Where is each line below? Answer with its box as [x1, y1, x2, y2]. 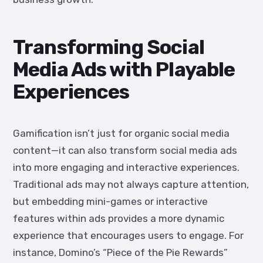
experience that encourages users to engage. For [13, 230, 244, 241]
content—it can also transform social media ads [13, 144, 237, 156]
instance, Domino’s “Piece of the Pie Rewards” [13, 247, 228, 258]
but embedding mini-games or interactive [13, 195, 208, 207]
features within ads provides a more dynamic [13, 213, 224, 224]
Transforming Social [13, 35, 204, 59]
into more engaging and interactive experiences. [13, 161, 240, 173]
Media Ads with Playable [13, 58, 235, 82]
